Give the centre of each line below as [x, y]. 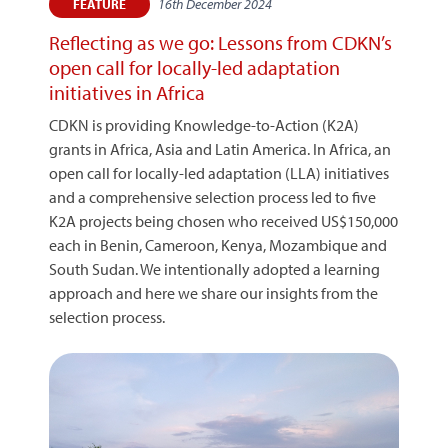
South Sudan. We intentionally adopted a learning [214, 269]
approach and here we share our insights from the [213, 293]
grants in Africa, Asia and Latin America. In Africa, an [220, 149]
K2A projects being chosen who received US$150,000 [223, 221]
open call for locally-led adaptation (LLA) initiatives [219, 173]
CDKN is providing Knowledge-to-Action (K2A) [204, 125]
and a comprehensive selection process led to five [212, 197]
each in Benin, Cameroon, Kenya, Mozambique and [218, 245]
